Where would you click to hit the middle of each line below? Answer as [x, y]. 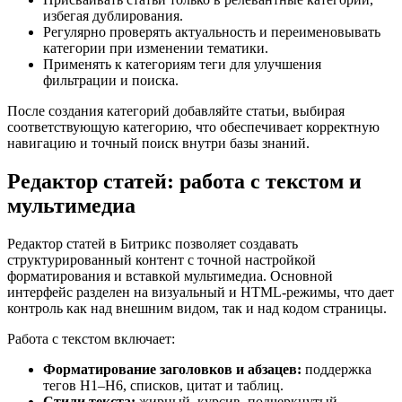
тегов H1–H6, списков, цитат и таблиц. [163, 386]
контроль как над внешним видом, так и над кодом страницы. [197, 309]
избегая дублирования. [113, 16]
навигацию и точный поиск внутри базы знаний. [158, 144]
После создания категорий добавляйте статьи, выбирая [176, 111]
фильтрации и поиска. [111, 81]
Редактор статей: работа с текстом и [184, 182]
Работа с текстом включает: [91, 339]
